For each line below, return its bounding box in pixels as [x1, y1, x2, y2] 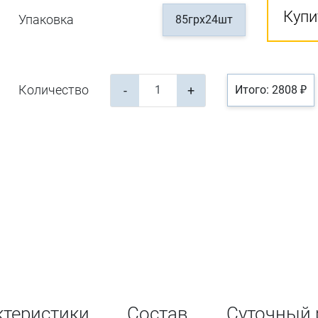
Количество [18, 82, 89, 97]
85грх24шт [175, 12, 234, 26]
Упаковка [18, 11, 75, 27]
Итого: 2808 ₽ [235, 82, 307, 97]
